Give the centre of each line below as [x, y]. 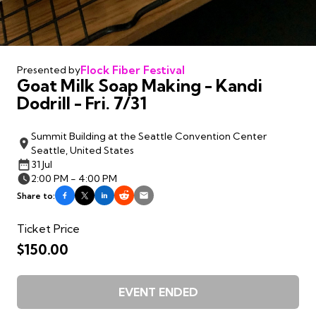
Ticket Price [48, 229]
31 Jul [42, 165]
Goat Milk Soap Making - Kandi [140, 86]
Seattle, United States [83, 151]
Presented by [49, 70]
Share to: [36, 195]
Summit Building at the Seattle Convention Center [149, 136]
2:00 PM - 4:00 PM [74, 179]
